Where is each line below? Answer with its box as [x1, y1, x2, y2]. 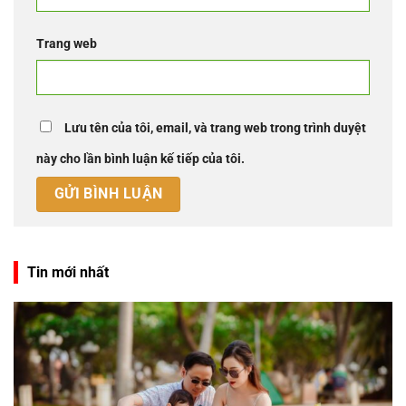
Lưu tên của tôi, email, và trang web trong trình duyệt [64, 121, 366, 137]
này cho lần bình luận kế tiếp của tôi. [36, 151, 245, 168]
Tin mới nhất [27, 263, 109, 281]
